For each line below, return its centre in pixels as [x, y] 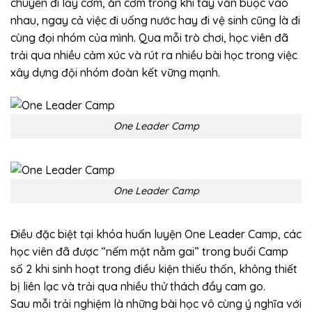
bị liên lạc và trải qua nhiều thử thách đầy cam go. [138, 286]
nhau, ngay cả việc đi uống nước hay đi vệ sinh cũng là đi [155, 20]
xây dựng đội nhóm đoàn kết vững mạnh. [115, 72]
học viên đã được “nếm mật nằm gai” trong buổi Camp [149, 251]
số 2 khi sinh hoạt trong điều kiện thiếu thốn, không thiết [154, 268]
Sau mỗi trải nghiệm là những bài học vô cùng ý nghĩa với [156, 303]
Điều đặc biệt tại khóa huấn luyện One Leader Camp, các [156, 234]
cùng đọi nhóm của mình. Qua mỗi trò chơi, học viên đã [149, 37]
